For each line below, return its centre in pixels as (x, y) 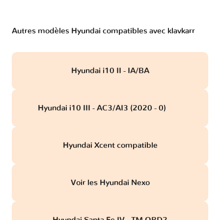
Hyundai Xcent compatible (110, 146)
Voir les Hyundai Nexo (110, 183)
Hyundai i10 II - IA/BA (110, 71)
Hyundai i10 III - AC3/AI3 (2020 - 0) (103, 108)
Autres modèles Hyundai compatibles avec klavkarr (103, 31)
